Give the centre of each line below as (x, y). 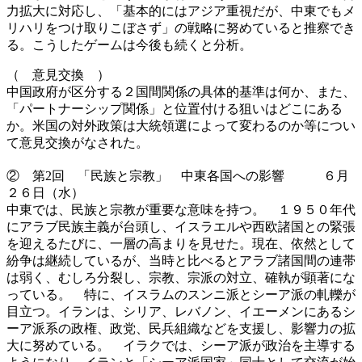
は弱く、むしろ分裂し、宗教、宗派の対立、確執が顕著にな (181, 277)
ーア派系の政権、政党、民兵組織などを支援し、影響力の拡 (181, 328)
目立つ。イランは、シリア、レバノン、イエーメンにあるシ (181, 311)
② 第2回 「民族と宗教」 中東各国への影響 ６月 (178, 175)
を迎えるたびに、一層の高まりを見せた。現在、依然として (181, 243)
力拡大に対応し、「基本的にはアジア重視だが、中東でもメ (181, 11)
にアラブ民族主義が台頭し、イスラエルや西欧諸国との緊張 (181, 226)
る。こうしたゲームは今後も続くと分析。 (129, 44)
